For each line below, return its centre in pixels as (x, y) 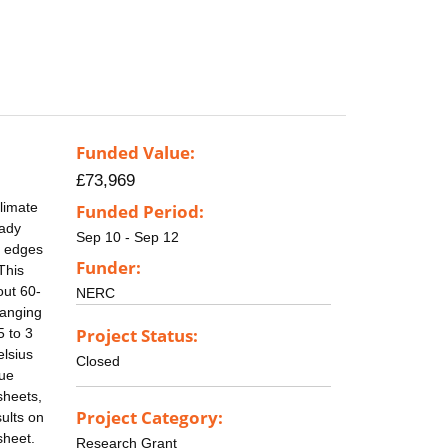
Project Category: (149, 417)
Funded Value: (135, 153)
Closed (98, 360)
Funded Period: (140, 212)
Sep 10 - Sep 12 (127, 237)
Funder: (108, 267)
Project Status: (137, 335)
